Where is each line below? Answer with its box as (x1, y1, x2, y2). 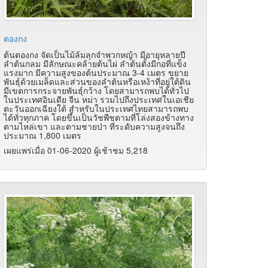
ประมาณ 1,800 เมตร (4, 129, 81, 141)
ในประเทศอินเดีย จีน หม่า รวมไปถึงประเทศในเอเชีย (4, 93, 194, 105)
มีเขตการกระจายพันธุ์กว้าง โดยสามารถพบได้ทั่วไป (4, 84, 189, 96)
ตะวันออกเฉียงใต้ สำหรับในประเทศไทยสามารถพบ (4, 102, 188, 114)
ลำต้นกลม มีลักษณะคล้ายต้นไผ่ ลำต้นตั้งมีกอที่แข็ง (4, 57, 187, 69)
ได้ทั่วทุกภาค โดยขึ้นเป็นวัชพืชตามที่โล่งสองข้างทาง (4, 111, 194, 123)
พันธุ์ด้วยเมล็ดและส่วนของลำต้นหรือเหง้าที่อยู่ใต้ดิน (4, 75, 191, 87)
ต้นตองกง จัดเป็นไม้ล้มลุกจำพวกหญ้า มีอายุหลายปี (4, 48, 185, 60)
